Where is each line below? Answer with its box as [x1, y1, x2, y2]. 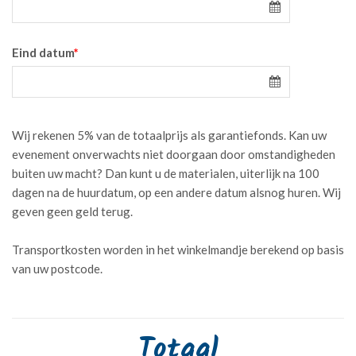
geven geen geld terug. [12, 203, 133, 219]
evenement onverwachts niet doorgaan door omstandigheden [12, 146, 335, 161]
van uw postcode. [12, 261, 103, 276]
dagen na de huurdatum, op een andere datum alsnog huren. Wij [12, 184, 341, 199]
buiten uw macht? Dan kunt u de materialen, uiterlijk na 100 [12, 165, 319, 180]
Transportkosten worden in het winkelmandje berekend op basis [12, 242, 344, 257]
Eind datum [12, 44, 74, 60]
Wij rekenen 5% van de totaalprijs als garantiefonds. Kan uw [12, 127, 327, 142]
